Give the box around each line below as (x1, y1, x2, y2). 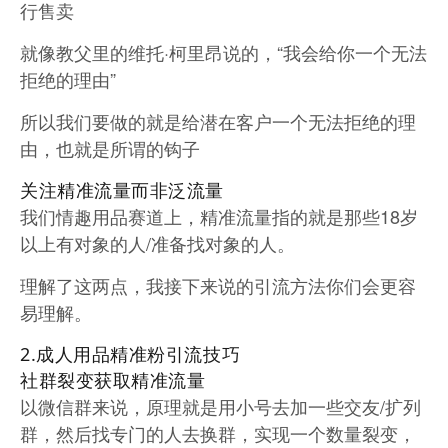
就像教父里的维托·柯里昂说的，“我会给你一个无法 (20, 39, 427, 66)
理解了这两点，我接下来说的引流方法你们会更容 (20, 272, 416, 299)
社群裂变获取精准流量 (20, 368, 206, 393)
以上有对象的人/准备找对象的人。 (20, 230, 295, 257)
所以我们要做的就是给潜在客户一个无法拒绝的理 (20, 108, 416, 135)
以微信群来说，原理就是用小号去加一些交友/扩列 (20, 393, 421, 420)
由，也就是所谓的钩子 (20, 135, 200, 162)
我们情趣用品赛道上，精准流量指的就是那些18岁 (20, 203, 418, 230)
